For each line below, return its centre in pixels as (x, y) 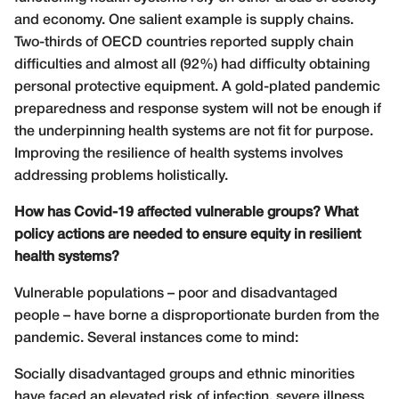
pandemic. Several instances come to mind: (156, 338)
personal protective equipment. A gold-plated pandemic (197, 87)
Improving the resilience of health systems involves (179, 154)
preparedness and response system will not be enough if (198, 109)
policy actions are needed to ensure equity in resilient (187, 235)
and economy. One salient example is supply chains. (184, 20)
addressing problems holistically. (121, 176)
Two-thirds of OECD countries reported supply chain (184, 42)
